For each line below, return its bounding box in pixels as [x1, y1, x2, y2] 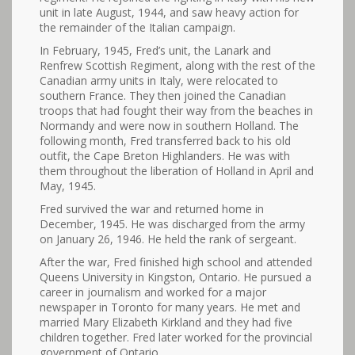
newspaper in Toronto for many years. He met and [40, 300, 300, 315]
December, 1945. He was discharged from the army [40, 216, 305, 232]
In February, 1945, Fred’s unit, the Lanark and [40, 43, 271, 59]
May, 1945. [40, 178, 96, 194]
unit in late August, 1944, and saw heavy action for [40, 5, 299, 21]
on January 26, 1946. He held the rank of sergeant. [40, 231, 296, 247]
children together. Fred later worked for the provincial [40, 330, 312, 345]
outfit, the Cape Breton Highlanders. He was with [40, 148, 290, 164]
